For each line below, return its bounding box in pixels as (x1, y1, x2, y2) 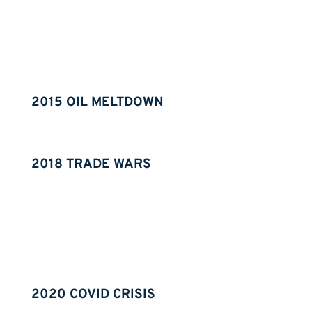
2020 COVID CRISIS (31, 286, 155, 304)
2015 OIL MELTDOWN (31, 94, 164, 111)
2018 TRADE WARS (31, 156, 151, 173)
